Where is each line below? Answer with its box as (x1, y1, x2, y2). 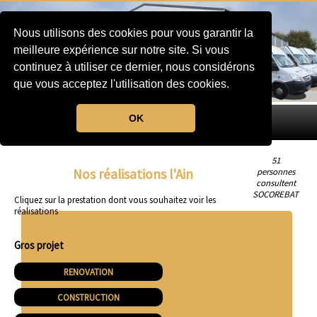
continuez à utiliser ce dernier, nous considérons (13, 61, 255, 74)
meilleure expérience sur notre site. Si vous (13, 44, 230, 57)
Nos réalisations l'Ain (73, 165, 193, 183)
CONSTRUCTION (57, 291, 120, 303)
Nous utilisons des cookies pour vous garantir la (13, 27, 254, 40)
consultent (255, 176, 296, 188)
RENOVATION (64, 265, 113, 277)
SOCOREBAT (253, 188, 299, 200)
